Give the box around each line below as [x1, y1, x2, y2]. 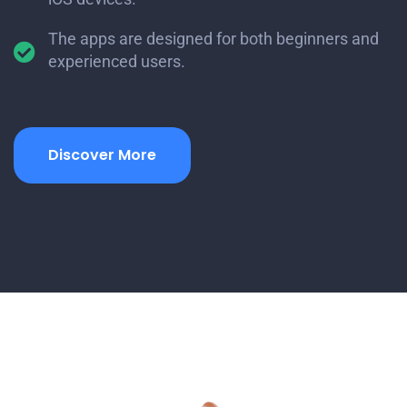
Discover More [48, 144, 156, 165]
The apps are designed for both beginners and [48, 28, 379, 48]
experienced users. [48, 51, 185, 71]
